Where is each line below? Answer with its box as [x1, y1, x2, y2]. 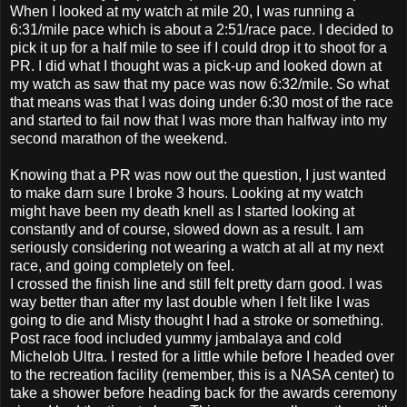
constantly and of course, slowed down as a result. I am [10, 222, 363, 238]
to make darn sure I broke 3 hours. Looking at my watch [10, 185, 363, 202]
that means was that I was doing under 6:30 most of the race [10, 94, 393, 111]
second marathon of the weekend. [10, 131, 227, 147]
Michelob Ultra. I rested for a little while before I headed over [10, 349, 394, 365]
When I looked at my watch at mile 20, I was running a [10, 4, 354, 20]
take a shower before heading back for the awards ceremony [10, 385, 397, 402]
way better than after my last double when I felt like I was [10, 294, 370, 311]
